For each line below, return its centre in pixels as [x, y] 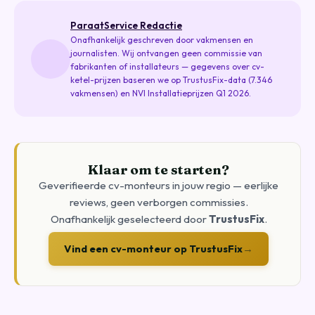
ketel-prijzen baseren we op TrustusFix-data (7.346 [171, 80]
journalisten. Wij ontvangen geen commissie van [166, 53]
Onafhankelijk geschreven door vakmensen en [162, 40]
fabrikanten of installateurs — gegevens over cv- [167, 66]
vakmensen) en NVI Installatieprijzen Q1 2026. [161, 93]
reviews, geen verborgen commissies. [159, 202]
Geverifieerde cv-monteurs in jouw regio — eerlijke [159, 185]
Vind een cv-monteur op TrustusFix [153, 249]
